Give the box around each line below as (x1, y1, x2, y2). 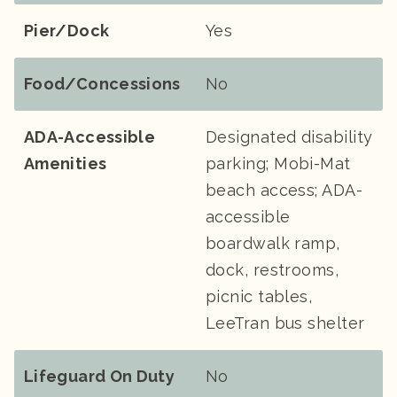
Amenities (24, 154, 107, 174)
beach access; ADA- (206, 181, 363, 200)
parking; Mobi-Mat (206, 154, 351, 174)
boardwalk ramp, (206, 234, 340, 253)
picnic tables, (206, 287, 313, 307)
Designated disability (206, 128, 373, 147)
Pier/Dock (24, 21, 110, 41)
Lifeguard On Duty (24, 367, 175, 386)
